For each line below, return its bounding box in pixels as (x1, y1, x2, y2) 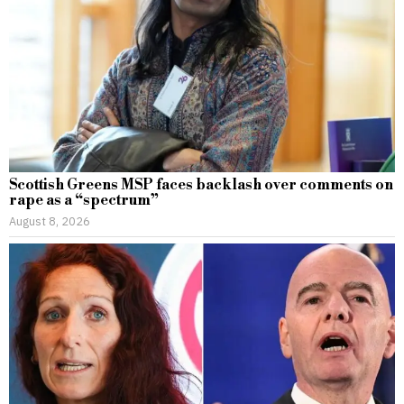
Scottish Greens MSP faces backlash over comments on (9, 175, 393, 194)
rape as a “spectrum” (9, 190, 159, 209)
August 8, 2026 (9, 213, 90, 228)
